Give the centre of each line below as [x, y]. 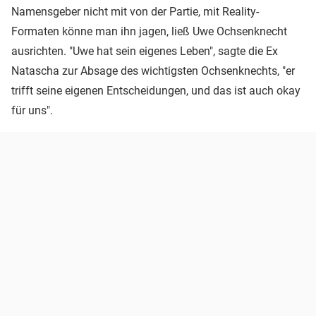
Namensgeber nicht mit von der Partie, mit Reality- [135, 11]
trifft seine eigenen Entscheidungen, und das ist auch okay [156, 90]
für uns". [32, 110]
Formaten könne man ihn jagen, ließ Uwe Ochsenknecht [149, 31]
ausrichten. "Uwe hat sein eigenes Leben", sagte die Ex [145, 51]
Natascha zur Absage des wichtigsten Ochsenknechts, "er [153, 71]
